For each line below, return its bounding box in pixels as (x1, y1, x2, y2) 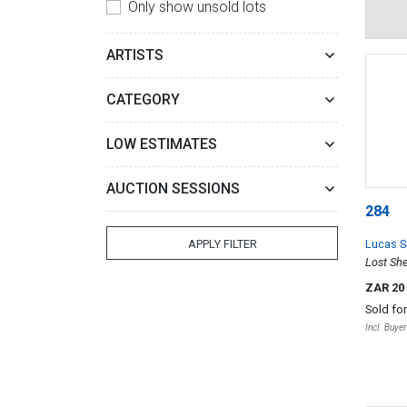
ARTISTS (106, 46, 164, 64)
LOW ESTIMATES (106, 135, 217, 153)
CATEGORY (106, 91, 180, 108)
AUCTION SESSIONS (106, 180, 240, 197)
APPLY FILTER (187, 237, 257, 251)
